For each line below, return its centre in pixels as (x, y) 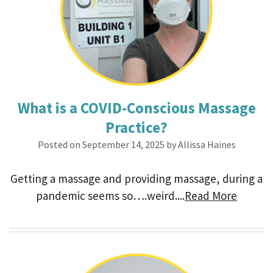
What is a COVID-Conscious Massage (136, 108)
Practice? (136, 127)
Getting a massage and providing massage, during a (136, 179)
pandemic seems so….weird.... (110, 196)
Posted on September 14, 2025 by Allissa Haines (136, 144)
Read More (211, 196)
